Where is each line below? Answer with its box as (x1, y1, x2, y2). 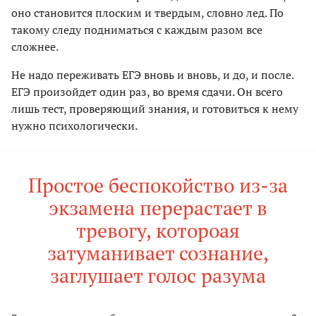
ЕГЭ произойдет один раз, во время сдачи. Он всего (11, 83, 283, 99)
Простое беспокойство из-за (28, 171, 288, 198)
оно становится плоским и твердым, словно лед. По (11, 4, 284, 20)
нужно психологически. (11, 117, 138, 133)
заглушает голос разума (50, 262, 266, 288)
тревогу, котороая (76, 217, 240, 243)
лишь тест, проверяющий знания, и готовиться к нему (11, 100, 298, 116)
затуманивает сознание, (47, 239, 269, 266)
